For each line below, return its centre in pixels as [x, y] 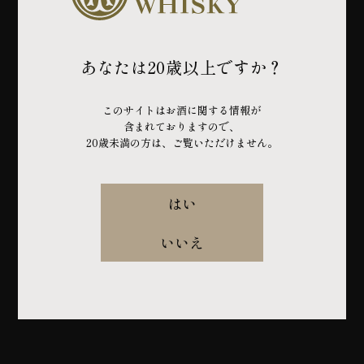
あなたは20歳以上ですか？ [182, 67]
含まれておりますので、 [182, 126]
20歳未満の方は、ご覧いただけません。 [182, 142]
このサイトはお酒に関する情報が [182, 110]
